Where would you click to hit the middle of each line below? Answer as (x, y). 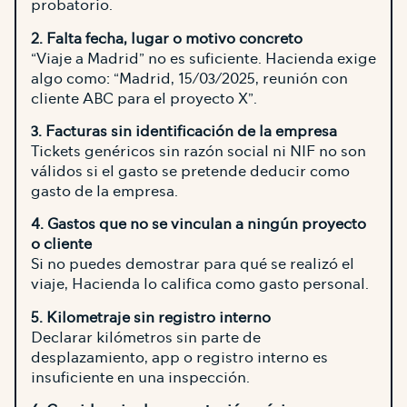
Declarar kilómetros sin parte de (146, 337)
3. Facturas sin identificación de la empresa (184, 132)
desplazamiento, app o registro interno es (179, 357)
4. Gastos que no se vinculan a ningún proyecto (199, 224)
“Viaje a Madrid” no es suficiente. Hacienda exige (203, 58)
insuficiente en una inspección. (140, 377)
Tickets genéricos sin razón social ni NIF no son (199, 152)
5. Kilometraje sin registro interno (151, 317)
